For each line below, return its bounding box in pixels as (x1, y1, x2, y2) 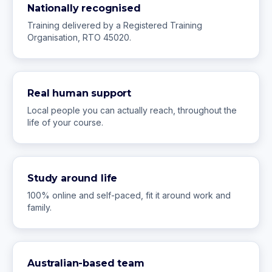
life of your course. (27, 117, 103, 127)
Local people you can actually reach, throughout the (27, 105, 237, 115)
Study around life (27, 172, 118, 184)
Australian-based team (27, 257, 144, 269)
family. (27, 202, 52, 212)
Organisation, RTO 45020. (27, 32, 131, 42)
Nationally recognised (27, 2, 141, 14)
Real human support (27, 87, 132, 99)
